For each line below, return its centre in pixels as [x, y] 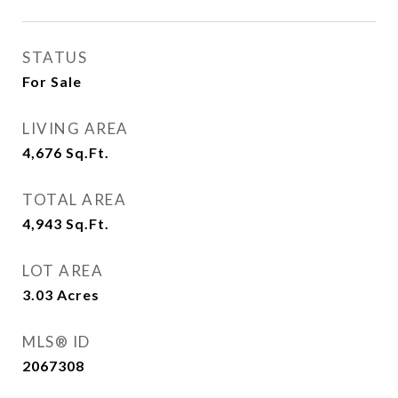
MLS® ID [56, 342]
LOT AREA [63, 271]
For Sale [52, 81]
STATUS [55, 57]
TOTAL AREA [74, 199]
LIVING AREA [76, 128]
